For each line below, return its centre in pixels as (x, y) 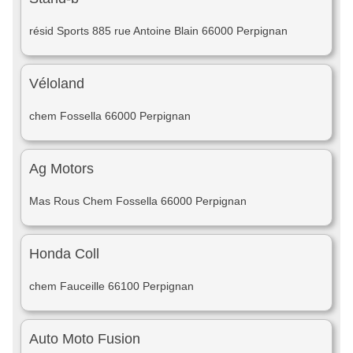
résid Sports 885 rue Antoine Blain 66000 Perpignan (158, 31)
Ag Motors (61, 169)
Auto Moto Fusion (85, 339)
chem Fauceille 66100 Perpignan (111, 286)
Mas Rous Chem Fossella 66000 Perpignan (138, 201)
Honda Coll (64, 254)
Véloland (57, 84)
